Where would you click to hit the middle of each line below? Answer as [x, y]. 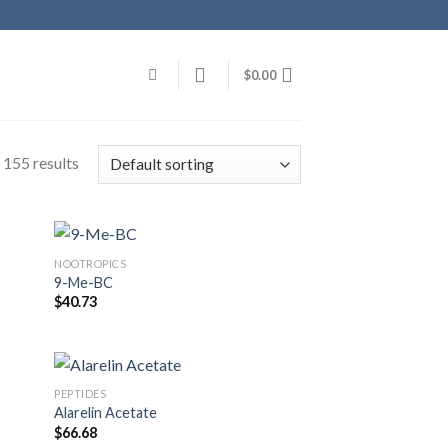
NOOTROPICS [90, 263]
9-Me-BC [84, 282]
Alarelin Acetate [106, 413]
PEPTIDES [80, 393]
